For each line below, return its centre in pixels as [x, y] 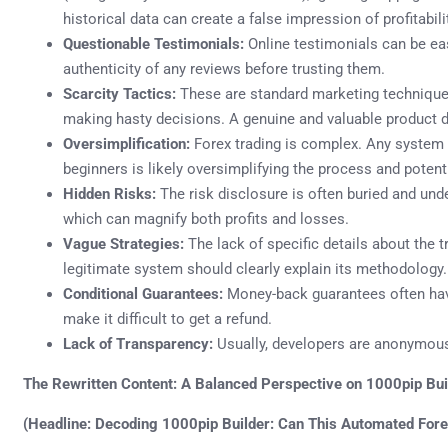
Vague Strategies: [123, 243]
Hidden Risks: [109, 193]
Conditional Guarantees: [143, 293]
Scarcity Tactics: [119, 93]
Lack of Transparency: [138, 343]
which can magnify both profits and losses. [206, 218]
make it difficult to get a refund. [167, 318]
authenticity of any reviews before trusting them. [224, 68]
